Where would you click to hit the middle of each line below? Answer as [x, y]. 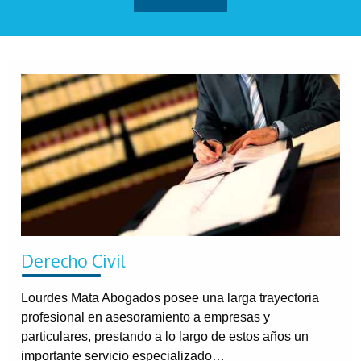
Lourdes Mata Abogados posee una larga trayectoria [170, 298]
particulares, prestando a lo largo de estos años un [165, 337]
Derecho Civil [73, 260]
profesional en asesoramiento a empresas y [145, 317]
